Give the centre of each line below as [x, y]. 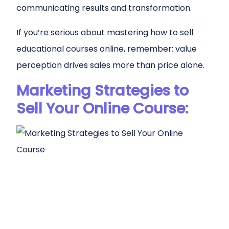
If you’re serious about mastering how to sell [105, 32]
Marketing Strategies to [102, 90]
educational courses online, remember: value [107, 49]
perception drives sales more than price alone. [110, 65]
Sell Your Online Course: [102, 108]
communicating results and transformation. [104, 8]
